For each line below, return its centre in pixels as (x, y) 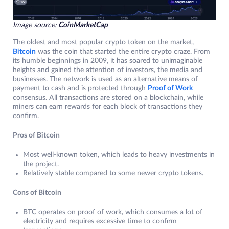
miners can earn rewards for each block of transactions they (108, 107)
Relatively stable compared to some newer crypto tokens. (114, 174)
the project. (42, 164)
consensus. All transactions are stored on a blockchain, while (108, 98)
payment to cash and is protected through (80, 89)
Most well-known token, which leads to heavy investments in (119, 155)
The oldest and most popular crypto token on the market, (103, 43)
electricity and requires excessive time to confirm (100, 222)
